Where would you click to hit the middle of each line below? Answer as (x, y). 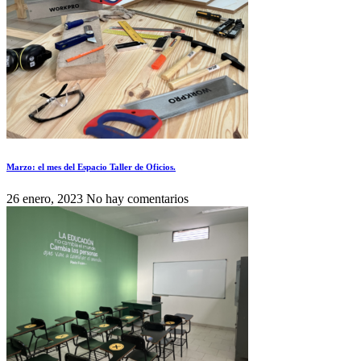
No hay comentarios (137, 199)
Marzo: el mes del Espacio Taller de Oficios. (91, 167)
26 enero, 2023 (46, 199)
